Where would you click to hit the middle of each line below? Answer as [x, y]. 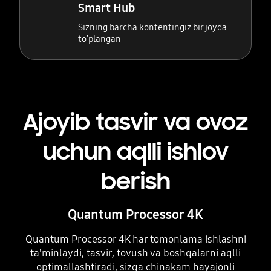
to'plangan [100, 38]
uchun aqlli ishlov [135, 152]
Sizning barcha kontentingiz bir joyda [153, 27]
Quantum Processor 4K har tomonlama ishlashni [135, 240]
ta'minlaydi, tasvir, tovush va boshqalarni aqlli [135, 253]
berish [135, 182]
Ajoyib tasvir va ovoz [135, 122]
